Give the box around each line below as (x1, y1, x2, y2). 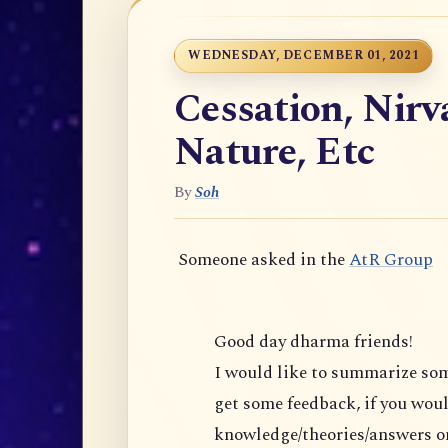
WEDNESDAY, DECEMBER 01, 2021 (188, 46, 420, 66)
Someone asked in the (174, 246, 349, 274)
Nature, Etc (174, 123, 375, 183)
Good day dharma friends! (214, 327, 413, 355)
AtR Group (349, 246, 433, 274)
